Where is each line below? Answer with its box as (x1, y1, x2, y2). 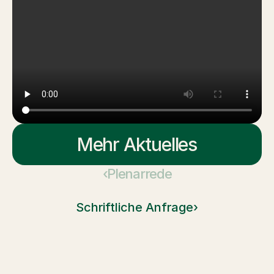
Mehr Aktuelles (76, 133, 198, 155)
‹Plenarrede (102, 166, 172, 182)
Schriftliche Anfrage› (76, 200, 198, 215)
